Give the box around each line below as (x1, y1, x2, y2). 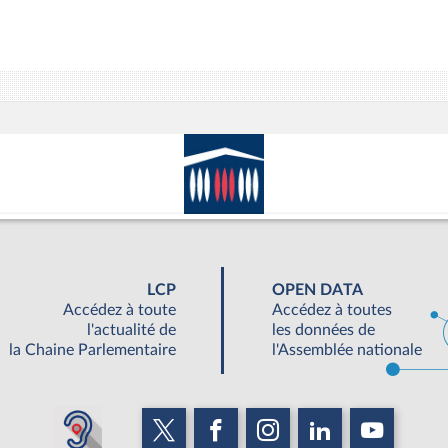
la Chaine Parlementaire (8, 342, 176, 359)
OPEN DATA (272, 282, 363, 299)
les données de (272, 322, 375, 339)
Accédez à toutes (272, 302, 392, 319)
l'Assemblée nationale (272, 342, 422, 359)
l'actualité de (86, 322, 176, 339)
